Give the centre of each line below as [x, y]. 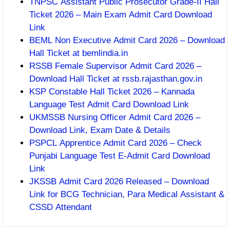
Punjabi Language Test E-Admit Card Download [120, 156]
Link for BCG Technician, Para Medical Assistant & [127, 194]
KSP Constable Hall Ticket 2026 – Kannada [112, 91]
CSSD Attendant [61, 207]
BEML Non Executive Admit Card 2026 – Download [127, 40]
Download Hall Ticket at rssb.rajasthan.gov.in [116, 79]
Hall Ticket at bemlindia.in [79, 53]
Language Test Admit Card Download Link [109, 104]
